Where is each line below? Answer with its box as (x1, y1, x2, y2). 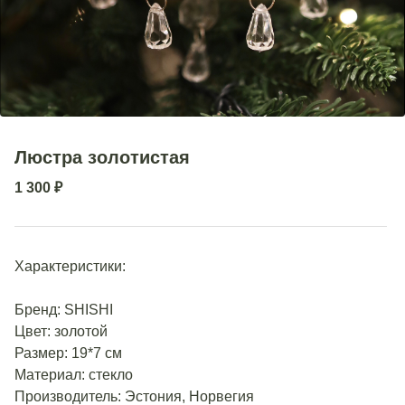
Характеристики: (14, 259, 126, 275)
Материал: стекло (14, 367, 133, 383)
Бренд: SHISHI (14, 302, 113, 318)
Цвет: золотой (14, 324, 108, 340)
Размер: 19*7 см (14, 345, 122, 362)
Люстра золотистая (14, 147, 190, 167)
